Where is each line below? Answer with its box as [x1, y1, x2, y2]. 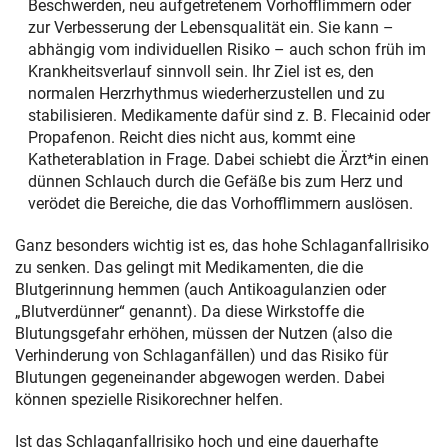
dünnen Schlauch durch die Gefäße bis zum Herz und [28, 171, 403, 191]
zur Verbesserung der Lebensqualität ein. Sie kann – [28, 17, 394, 37]
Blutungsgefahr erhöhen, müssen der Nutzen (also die [15, 323, 392, 343]
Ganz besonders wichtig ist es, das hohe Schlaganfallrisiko [15, 235, 429, 255]
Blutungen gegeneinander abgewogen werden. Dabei [15, 367, 385, 387]
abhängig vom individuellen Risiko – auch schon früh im [28, 39, 426, 59]
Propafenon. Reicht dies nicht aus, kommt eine [28, 127, 355, 147]
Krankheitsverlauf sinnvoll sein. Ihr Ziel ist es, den [28, 61, 374, 81]
